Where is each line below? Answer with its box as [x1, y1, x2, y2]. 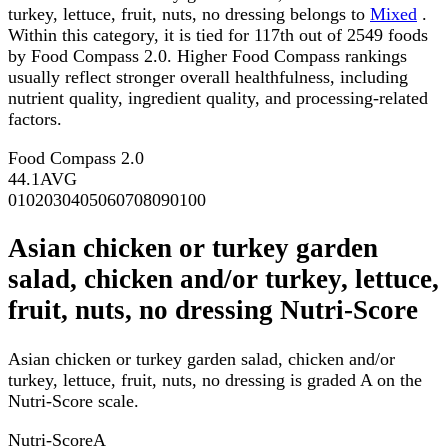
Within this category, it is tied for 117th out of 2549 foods [8, 25, 428, 46]
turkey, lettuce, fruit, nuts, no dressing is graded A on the [8, 369, 422, 390]
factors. [8, 109, 62, 130]
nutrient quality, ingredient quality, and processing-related [8, 88, 428, 109]
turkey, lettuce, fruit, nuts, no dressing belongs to [8, 4, 370, 25]
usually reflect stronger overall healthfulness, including [8, 67, 408, 88]
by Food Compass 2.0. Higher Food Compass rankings [8, 46, 407, 67]
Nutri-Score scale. [8, 390, 139, 411]
